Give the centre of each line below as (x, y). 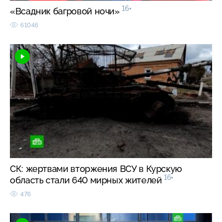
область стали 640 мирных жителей (87, 180)
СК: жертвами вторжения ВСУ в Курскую (96, 169)
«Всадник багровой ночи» (66, 11)
